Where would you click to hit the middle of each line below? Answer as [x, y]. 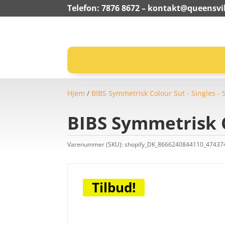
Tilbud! [114, 188]
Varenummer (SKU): [96, 144]
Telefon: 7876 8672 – [108, 8]
